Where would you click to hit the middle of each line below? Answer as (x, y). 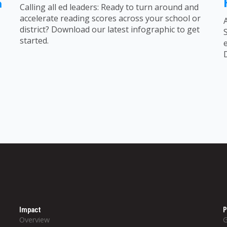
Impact (30, 209)
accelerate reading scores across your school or (110, 18)
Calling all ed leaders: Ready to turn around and (109, 7)
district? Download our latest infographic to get (109, 30)
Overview (35, 220)
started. (34, 41)
